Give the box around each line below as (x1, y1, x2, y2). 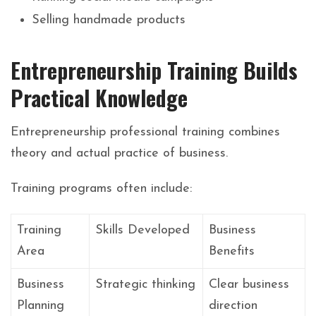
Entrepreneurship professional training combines (11, 126, 280, 140)
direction (209, 299, 257, 313)
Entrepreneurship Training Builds (11, 54, 298, 87)
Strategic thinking (95, 278, 195, 292)
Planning (17, 299, 64, 313)
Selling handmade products (32, 13, 186, 28)
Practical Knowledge (11, 82, 188, 114)
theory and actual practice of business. (11, 147, 228, 161)
